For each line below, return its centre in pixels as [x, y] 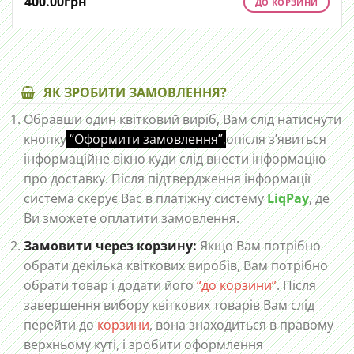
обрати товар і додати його [109, 285]
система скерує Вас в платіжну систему [145, 199]
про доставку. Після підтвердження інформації [167, 179]
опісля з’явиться [276, 139]
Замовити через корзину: [110, 245]
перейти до [59, 324]
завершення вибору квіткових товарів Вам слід [169, 305]
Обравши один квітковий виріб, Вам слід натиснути [183, 120]
